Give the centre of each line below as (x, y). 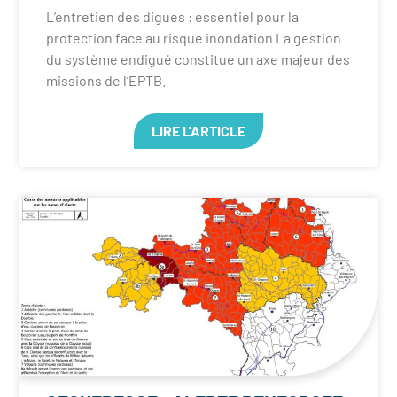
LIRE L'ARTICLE (198, 130)
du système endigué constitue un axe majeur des (198, 58)
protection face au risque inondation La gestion (194, 37)
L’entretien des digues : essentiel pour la (173, 16)
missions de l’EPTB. (106, 80)
